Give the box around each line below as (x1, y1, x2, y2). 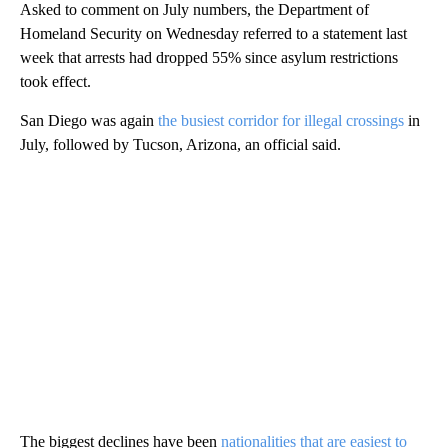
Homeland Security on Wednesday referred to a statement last (20, 25, 407, 43)
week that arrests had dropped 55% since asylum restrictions (20, 49, 398, 67)
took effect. (20, 73, 91, 91)
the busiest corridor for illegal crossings (158, 112, 404, 130)
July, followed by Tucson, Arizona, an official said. (20, 136, 341, 154)
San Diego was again (20, 112, 158, 130)
